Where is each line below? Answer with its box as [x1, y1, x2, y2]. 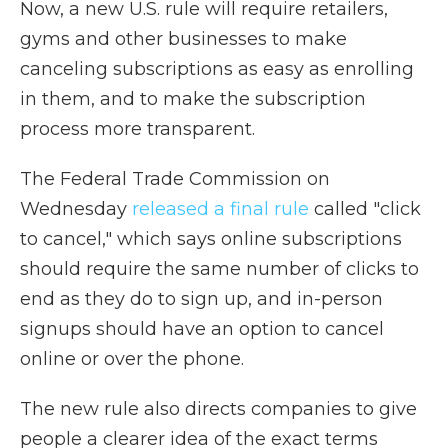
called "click [309, 198, 421, 220]
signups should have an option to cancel [20, 318, 384, 340]
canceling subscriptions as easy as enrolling [20, 58, 414, 80]
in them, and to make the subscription [20, 88, 366, 110]
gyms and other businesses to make [20, 28, 347, 50]
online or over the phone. [20, 348, 244, 370]
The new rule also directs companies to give [20, 398, 417, 420]
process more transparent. [20, 118, 255, 140]
